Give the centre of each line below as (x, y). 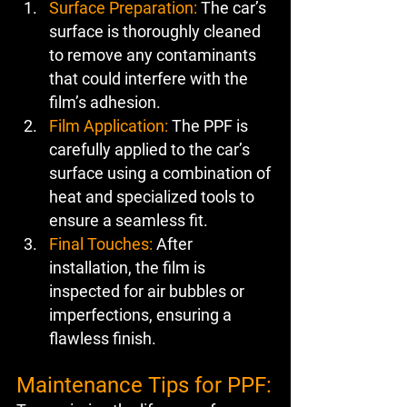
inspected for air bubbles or (149, 291)
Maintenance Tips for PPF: (144, 385)
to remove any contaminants (154, 55)
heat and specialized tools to (154, 196)
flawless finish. (103, 338)
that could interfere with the (150, 78)
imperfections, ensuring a (142, 314)
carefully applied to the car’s (151, 149)
